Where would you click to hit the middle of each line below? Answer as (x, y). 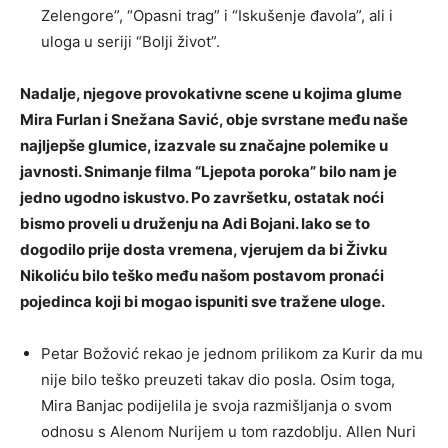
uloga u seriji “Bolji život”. (130, 42)
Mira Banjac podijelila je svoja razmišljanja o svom (216, 406)
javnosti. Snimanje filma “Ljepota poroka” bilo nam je (208, 172)
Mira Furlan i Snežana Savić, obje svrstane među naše (214, 120)
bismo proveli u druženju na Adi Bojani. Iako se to (195, 224)
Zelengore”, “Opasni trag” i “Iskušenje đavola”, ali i (217, 16)
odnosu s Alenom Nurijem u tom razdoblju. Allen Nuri (228, 432)
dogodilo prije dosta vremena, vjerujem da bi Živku (203, 250)
